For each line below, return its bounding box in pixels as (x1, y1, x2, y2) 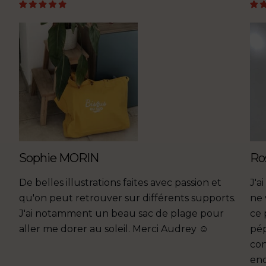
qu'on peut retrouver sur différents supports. (19, 192, 236, 204)
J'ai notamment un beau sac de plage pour (19, 208, 224, 220)
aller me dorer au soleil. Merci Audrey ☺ (19, 223, 209, 235)
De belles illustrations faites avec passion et (19, 177, 222, 189)
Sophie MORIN (19, 151, 99, 166)
